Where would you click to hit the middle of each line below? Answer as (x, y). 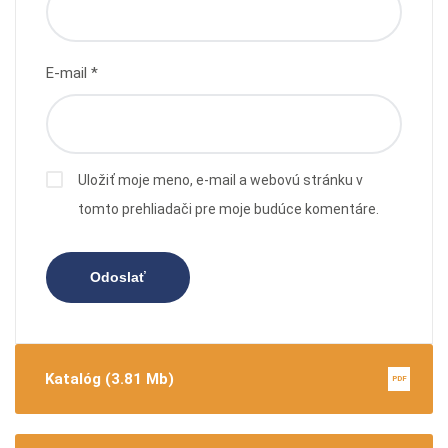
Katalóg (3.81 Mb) (109, 378)
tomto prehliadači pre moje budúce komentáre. (228, 208)
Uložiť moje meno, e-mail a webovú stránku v (220, 179)
